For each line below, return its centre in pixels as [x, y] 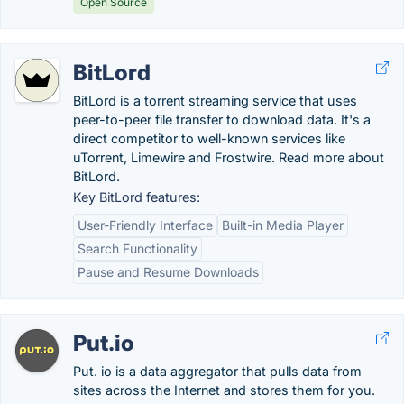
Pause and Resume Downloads [168, 272]
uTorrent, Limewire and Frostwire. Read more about [229, 157]
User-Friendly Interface [145, 225]
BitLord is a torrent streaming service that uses [215, 101]
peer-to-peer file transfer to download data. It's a [222, 119]
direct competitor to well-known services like [209, 138]
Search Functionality [138, 248]
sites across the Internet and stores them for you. [224, 390]
